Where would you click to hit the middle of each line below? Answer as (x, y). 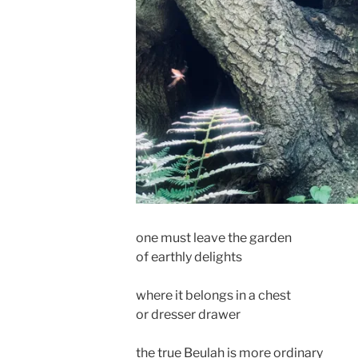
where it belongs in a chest (213, 295)
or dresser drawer (188, 314)
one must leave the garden (214, 238)
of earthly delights (189, 257)
